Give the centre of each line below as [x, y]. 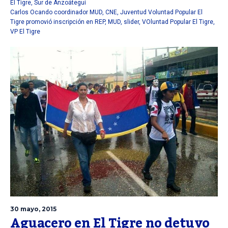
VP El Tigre [25, 32]
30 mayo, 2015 [33, 209]
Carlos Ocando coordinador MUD [56, 12]
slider [131, 22]
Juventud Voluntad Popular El [161, 12]
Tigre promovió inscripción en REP [58, 22]
